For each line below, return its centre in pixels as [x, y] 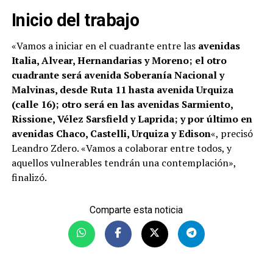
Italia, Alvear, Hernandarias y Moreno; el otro [119, 60]
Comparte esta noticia [136, 210]
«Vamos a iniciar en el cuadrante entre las [105, 45]
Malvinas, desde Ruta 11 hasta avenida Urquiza [122, 89]
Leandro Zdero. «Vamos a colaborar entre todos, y [121, 148]
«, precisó [232, 133]
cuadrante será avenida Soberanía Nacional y [118, 75]
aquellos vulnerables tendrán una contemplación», [123, 162]
